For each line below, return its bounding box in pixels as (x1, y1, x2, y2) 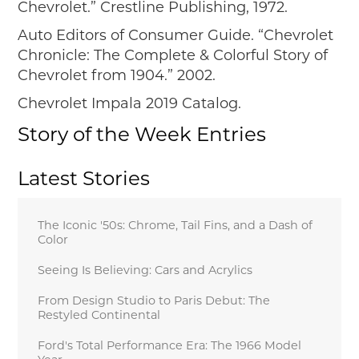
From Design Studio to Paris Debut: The (38, 293, 271, 309)
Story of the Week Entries (18, 122, 267, 147)
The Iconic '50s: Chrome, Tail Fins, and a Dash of (38, 218, 313, 233)
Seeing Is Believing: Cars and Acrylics (38, 263, 253, 278)
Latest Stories (18, 166, 151, 191)
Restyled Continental (38, 308, 161, 323)
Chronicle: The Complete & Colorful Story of (18, 46, 329, 65)
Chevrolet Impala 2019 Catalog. (18, 95, 242, 113)
